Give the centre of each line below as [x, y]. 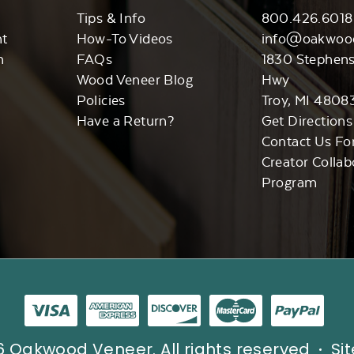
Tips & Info [111, 18]
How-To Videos [124, 39]
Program [289, 183]
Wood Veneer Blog [134, 80]
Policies [101, 100]
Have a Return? [125, 121]
